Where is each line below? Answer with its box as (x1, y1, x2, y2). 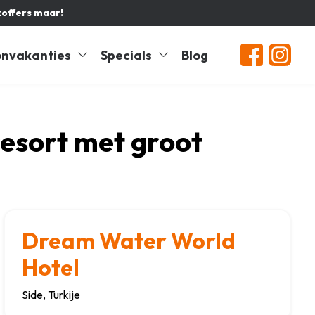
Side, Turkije (21, 288, 80, 302)
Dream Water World (21, 226, 236, 255)
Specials (101, 46, 153, 63)
